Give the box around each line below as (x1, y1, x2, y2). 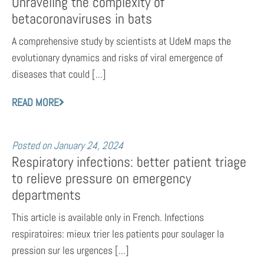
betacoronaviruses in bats (12, 10, 152, 28)
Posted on (12, 138, 51, 153)
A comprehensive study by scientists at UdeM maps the (12, 34, 231, 48)
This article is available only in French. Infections (12, 210, 204, 225)
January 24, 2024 (54, 138, 123, 153)
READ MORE (12, 95, 59, 109)
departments (12, 186, 81, 204)
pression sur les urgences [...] (12, 243, 129, 258)
